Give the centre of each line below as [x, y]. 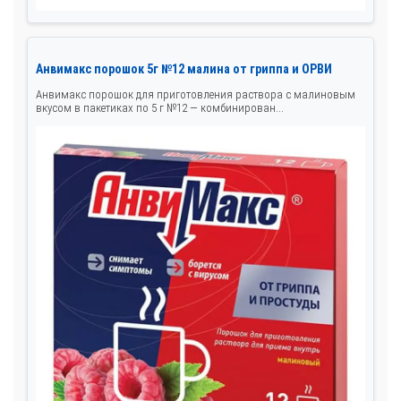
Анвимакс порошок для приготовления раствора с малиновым [196, 95]
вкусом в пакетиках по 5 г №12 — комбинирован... [160, 108]
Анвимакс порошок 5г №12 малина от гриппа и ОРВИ [184, 69]
